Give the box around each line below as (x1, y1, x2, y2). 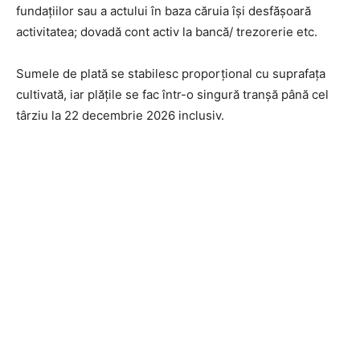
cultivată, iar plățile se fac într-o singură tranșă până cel (16, 87, 329, 102)
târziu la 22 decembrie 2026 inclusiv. (16, 108, 224, 123)
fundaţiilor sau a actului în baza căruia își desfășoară (16, 3, 311, 18)
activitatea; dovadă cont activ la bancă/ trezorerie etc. (16, 24, 317, 39)
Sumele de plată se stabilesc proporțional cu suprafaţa (16, 66, 325, 81)
